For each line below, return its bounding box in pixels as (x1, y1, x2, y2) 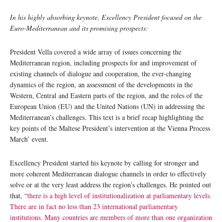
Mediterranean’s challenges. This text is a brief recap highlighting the (10, 112, 204, 122)
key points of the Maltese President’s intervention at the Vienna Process (10, 123, 210, 133)
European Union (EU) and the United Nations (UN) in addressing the (10, 102, 205, 111)
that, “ (10, 191, 27, 201)
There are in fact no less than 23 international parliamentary (10, 202, 178, 212)
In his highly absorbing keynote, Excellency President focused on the (10, 12, 202, 22)
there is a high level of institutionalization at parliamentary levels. (27, 191, 212, 201)
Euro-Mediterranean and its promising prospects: (10, 23, 148, 33)
